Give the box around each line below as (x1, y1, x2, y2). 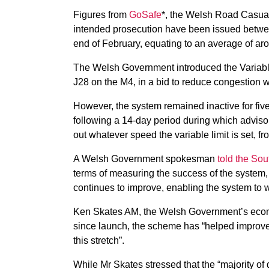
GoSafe (129, 10, 162, 20)
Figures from (73, 10, 129, 20)
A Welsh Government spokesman (73, 154, 217, 164)
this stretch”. (73, 235, 124, 246)
